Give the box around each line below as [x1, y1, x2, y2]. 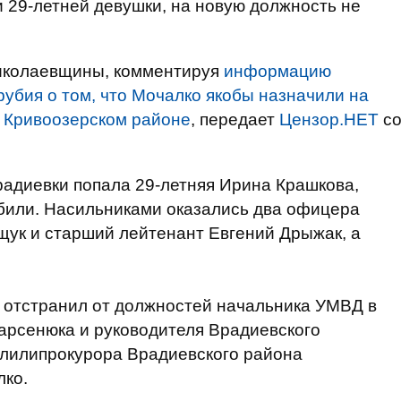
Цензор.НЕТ [279, 110, 379, 129]
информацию [224, 62, 331, 81]
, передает [191, 110, 279, 129]
